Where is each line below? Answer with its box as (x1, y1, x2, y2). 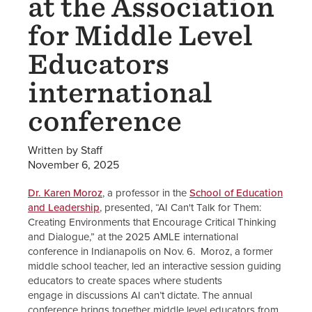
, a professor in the (102, 185, 189, 201)
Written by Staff (28, 142, 102, 158)
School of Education (189, 185, 283, 201)
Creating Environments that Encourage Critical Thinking (28, 214, 276, 230)
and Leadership (28, 200, 100, 215)
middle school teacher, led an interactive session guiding (28, 258, 281, 274)
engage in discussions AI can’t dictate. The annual (28, 288, 252, 303)
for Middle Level (28, 20, 253, 52)
